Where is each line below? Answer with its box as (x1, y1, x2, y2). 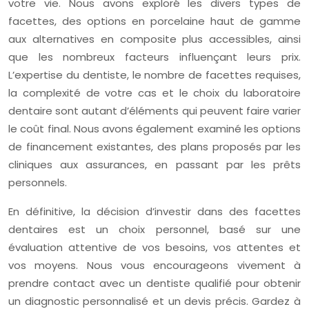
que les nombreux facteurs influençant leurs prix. (8, 50, 301, 64)
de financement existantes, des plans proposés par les (8, 139, 301, 154)
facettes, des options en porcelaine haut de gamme (8, 14, 301, 28)
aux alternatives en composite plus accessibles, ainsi (8, 32, 301, 46)
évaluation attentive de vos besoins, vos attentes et (8, 240, 301, 255)
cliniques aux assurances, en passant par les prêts (8, 157, 301, 172)
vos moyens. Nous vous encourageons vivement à (8, 258, 301, 272)
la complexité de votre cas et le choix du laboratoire (8, 86, 301, 100)
